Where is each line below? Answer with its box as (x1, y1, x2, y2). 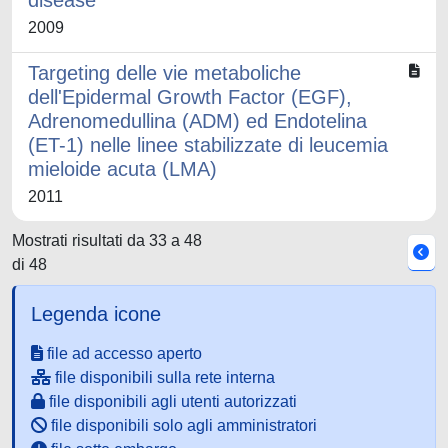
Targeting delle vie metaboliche (28, 62, 301, 84)
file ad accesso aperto (43, 345, 202, 362)
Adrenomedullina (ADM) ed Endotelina (28, 110, 367, 132)
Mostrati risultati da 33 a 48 (12, 232, 202, 249)
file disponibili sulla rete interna (51, 369, 275, 386)
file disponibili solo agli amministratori (47, 417, 317, 434)
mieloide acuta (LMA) (28, 158, 217, 180)
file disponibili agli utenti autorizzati (45, 393, 297, 410)
